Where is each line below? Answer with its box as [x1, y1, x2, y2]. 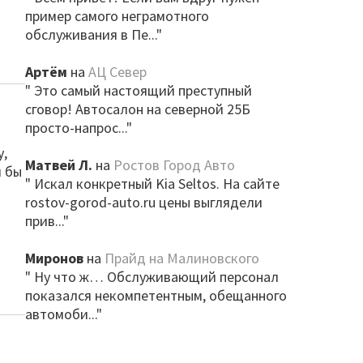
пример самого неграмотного [24, 6, 209, 25]
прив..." [24, 211, 69, 230]
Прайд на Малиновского [104, 249, 259, 267]
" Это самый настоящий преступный [24, 81, 252, 100]
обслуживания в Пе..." [24, 25, 162, 44]
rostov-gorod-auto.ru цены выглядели [24, 193, 263, 211]
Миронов [24, 249, 83, 267]
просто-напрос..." [24, 118, 132, 137]
